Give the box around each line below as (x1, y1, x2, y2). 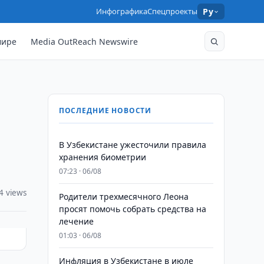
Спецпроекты (147, 6, 198, 16)
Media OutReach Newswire (31, 35, 138, 47)
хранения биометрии (58, 151, 146, 163)
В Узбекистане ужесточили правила (58, 139, 206, 150)
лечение (58, 216, 94, 227)
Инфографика (96, 6, 148, 16)
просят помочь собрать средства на (58, 203, 206, 214)
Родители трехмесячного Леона (58, 191, 189, 202)
